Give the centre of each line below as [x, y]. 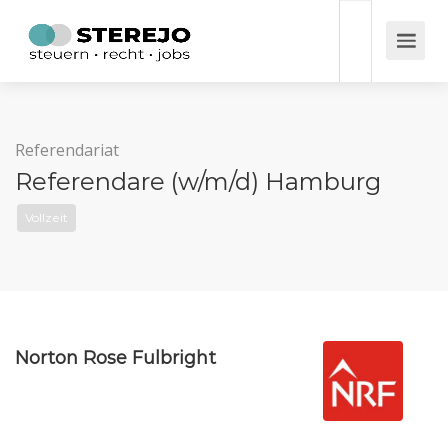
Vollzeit [46, 217]
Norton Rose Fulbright [115, 358]
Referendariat [67, 150]
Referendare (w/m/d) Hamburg [198, 181]
